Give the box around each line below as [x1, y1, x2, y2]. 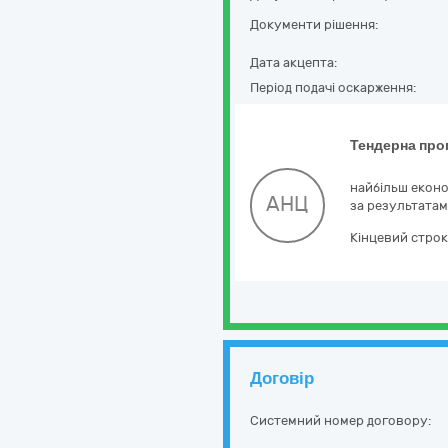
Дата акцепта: [250, 55, 337, 70]
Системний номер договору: [250, 413, 431, 428]
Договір [250, 368, 314, 388]
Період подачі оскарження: [250, 80, 416, 95]
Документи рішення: [250, 17, 378, 32]
